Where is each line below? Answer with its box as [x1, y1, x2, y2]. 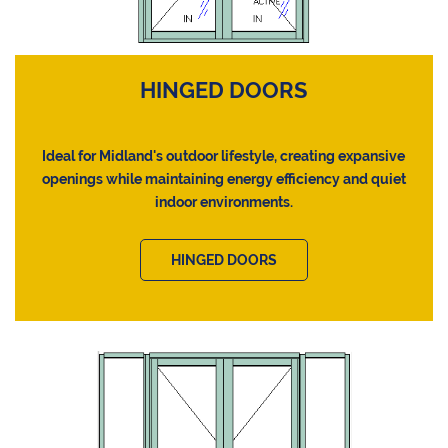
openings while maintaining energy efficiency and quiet [41, 170, 406, 187]
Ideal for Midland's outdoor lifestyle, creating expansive [42, 147, 406, 164]
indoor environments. [154, 193, 293, 210]
